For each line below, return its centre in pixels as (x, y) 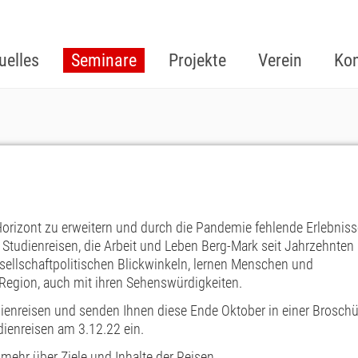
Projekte (197, 60)
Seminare (104, 60)
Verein (280, 60)
